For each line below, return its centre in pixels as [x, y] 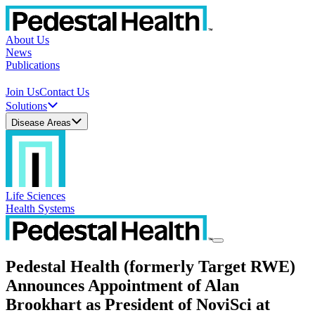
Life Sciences [36, 196]
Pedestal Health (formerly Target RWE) [150, 266]
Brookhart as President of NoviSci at [138, 304]
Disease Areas [41, 123]
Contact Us [64, 92]
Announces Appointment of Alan [122, 285]
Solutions [26, 106]
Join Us [22, 92]
